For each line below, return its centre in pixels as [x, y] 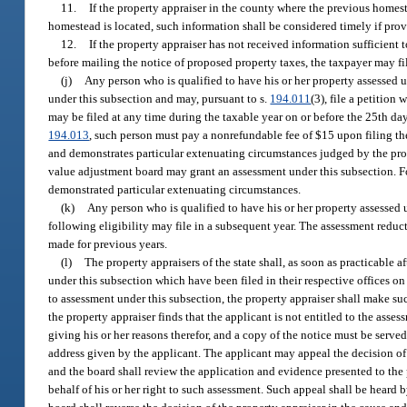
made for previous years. [108, 243]
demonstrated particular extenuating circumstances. [175, 189]
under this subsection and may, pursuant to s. [159, 98]
